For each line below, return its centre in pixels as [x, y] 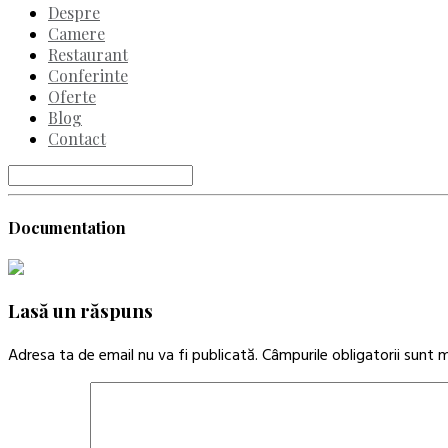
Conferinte [88, 75]
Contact [77, 138]
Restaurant [88, 54]
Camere [76, 33]
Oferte [72, 96]
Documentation [67, 228]
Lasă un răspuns [80, 310]
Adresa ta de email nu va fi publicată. [133, 353]
